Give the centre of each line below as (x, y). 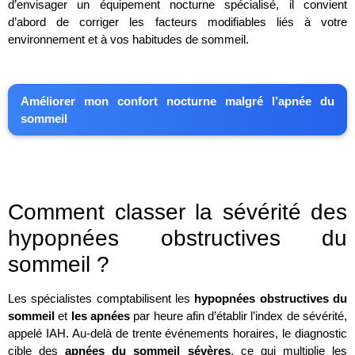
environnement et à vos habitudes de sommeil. (128, 40)
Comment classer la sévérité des (177, 212)
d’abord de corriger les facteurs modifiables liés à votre (177, 22)
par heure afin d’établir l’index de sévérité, (240, 315)
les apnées (102, 315)
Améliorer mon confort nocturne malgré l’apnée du (177, 101)
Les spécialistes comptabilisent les (101, 298)
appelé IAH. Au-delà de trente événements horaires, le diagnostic (177, 333)
